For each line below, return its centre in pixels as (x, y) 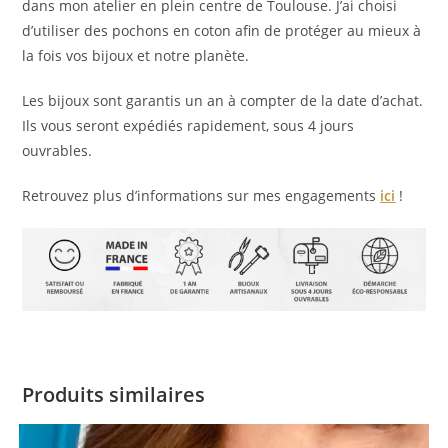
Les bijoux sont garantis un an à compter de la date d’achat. (223, 100)
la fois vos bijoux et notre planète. (138, 55)
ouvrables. (57, 150)
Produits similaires (114, 395)
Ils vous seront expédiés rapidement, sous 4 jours (188, 125)
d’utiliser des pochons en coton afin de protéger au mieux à (222, 30)
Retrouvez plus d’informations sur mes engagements (201, 195)
